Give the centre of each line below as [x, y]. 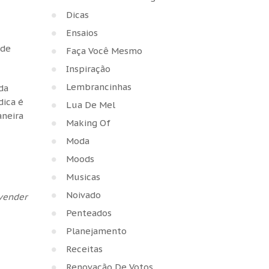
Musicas [83, 177]
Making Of [88, 122]
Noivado [83, 195]
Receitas [84, 249]
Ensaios [82, 32]
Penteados [89, 213]
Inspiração [88, 68]
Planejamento [96, 231]
